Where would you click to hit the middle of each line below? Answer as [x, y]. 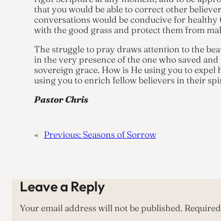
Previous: [62, 134]
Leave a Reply [62, 186]
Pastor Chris [61, 99]
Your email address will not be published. [101, 208]
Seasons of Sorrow [119, 134]
